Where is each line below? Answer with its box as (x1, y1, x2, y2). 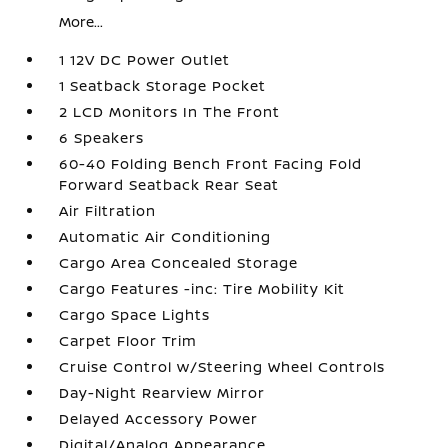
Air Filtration (59, 201, 157, 220)
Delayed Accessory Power (59, 409, 259, 428)
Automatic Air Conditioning (59, 227, 272, 246)
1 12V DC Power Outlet (59, 50, 231, 69)
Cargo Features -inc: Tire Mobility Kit (59, 279, 346, 298)
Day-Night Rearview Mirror (59, 383, 266, 402)
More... (59, 12, 104, 31)
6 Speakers (59, 128, 145, 147)
